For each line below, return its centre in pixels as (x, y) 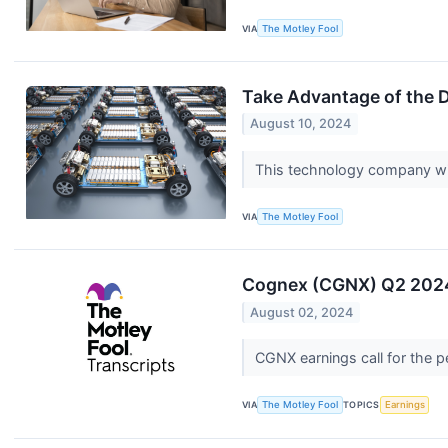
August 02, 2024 (302, 312)
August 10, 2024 (301, 124)
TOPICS (361, 405)
